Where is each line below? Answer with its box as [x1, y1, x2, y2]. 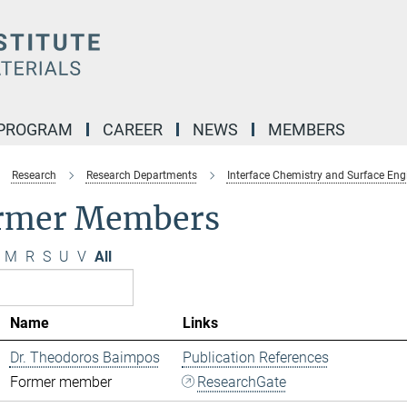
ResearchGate [197, 373, 287, 391]
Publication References [182, 349, 329, 366]
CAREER [103, 120, 163, 139]
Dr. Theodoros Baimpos [9, 349, 160, 366]
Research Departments [85, 169, 197, 182]
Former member [9, 373, 112, 391]
